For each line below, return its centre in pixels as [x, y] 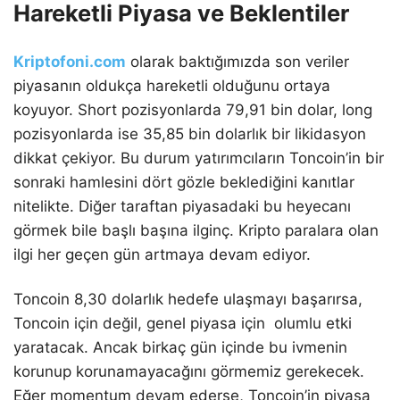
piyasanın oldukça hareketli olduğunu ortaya [172, 86]
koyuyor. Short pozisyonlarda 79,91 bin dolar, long [193, 110]
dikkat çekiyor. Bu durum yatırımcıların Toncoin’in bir [199, 158]
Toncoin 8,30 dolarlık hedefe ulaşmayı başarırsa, [188, 299]
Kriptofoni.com [70, 62]
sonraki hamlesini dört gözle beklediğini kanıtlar [184, 183]
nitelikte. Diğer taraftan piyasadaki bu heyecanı [182, 207]
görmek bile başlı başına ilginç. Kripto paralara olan [196, 231]
